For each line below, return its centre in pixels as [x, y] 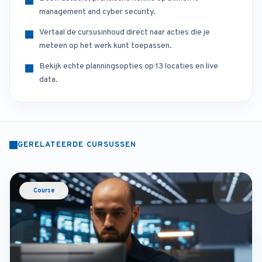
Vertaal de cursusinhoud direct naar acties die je [125, 32]
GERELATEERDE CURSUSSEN [77, 145]
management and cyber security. [97, 12]
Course [44, 191]
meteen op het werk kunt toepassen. [106, 46]
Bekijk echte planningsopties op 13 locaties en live [129, 66]
